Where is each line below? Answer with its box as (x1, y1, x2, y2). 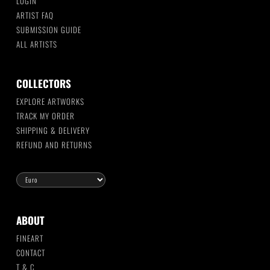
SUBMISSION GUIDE (16, 24, 81, 36)
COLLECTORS (16, 76, 71, 92)
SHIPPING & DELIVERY (16, 124, 90, 137)
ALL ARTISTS (16, 38, 57, 51)
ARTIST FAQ (16, 9, 54, 22)
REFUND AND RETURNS (16, 139, 92, 151)
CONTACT (16, 246, 45, 259)
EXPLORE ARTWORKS (16, 95, 84, 108)
